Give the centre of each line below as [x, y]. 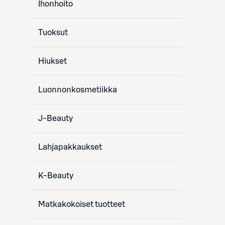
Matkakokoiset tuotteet [82, 204]
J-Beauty [55, 119]
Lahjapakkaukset [70, 147]
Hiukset [52, 61]
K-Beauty [56, 176]
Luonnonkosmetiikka [78, 90]
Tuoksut [53, 33]
